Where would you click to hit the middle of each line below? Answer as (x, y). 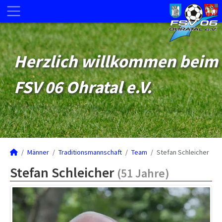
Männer (38, 152)
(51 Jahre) (143, 173)
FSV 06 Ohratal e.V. (83, 87)
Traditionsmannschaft (90, 152)
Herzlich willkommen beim (116, 61)
